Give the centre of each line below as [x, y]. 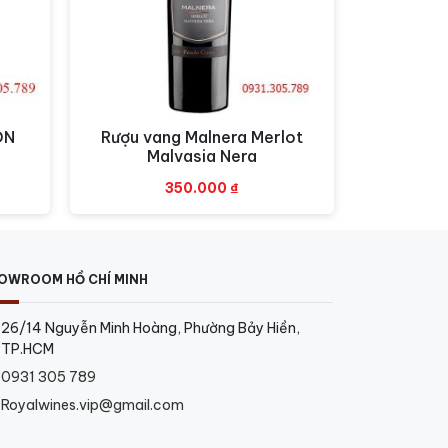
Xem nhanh [202, 137]
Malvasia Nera [202, 155]
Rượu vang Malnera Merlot [202, 136]
